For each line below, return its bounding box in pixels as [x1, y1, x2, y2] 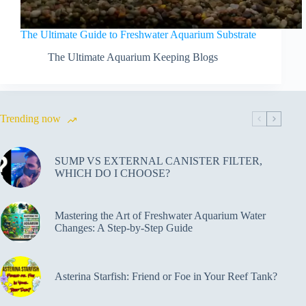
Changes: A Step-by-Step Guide [55, 221, 193, 234]
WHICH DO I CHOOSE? [55, 167, 170, 179]
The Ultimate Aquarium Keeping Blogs [48, 51, 218, 63]
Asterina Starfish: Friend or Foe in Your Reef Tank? [55, 270, 277, 282]
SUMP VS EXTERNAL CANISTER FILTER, [55, 154, 262, 167]
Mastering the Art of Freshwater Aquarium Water [55, 209, 266, 221]
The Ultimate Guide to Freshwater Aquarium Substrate [20, 29, 256, 41]
